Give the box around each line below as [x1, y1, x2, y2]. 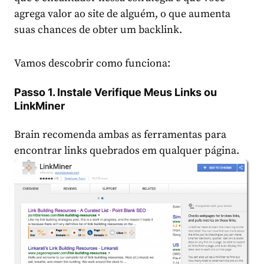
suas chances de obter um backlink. [14, 22, 182, 37]
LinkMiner [14, 99, 65, 112]
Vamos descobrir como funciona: [14, 56, 170, 70]
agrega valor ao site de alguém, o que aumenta [14, 6, 230, 21]
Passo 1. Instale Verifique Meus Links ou [14, 85, 217, 98]
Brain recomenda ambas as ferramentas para [14, 127, 226, 141]
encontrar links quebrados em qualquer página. [14, 143, 239, 157]
